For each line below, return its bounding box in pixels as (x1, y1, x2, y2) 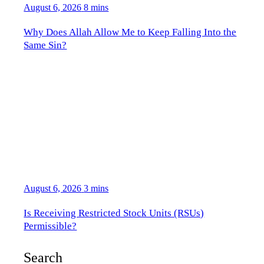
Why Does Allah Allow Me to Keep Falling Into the (24, 27, 237, 38)
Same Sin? (24, 39, 67, 51)
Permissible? (24, 220, 77, 232)
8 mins (84, 2, 109, 12)
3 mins (84, 183, 109, 193)
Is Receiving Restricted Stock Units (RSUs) (24, 207, 204, 219)
